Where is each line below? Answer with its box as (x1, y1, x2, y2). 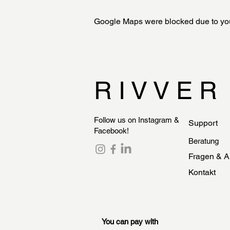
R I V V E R (94, 75, 217, 105)
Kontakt (188, 167, 216, 177)
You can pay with (102, 217, 158, 226)
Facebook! (94, 126, 129, 135)
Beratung (188, 136, 219, 145)
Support (188, 118, 218, 128)
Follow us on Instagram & (94, 115, 179, 124)
